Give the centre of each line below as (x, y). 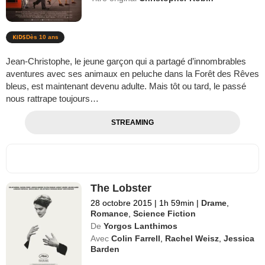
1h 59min (177, 203)
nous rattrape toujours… (52, 99)
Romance (110, 214)
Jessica (239, 239)
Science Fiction (165, 214)
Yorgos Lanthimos (141, 226)
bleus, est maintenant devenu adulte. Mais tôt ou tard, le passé (126, 86)
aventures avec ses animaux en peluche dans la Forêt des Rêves (132, 74)
